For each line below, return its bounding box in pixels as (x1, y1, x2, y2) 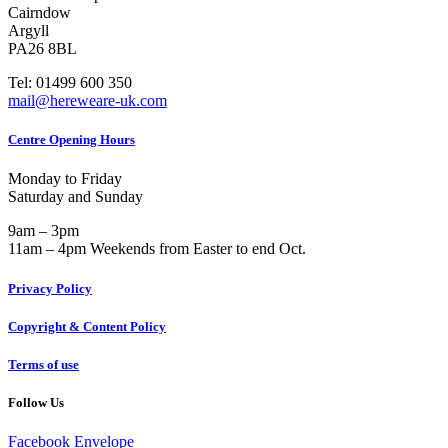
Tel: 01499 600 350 (8, 74, 132, 92)
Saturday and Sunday (8, 188, 147, 206)
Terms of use (8, 356, 79, 372)
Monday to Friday (8, 170, 126, 188)
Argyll (8, 22, 49, 40)
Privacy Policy (8, 280, 92, 296)
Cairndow (8, 4, 71, 22)
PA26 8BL (8, 40, 77, 58)
